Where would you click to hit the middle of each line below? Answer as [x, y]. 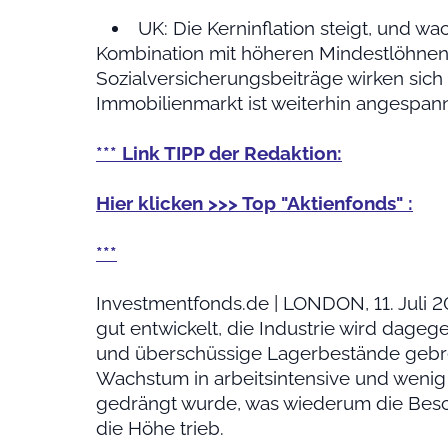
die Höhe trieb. [160, 428]
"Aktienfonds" [342, 203]
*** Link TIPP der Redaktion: [219, 153]
